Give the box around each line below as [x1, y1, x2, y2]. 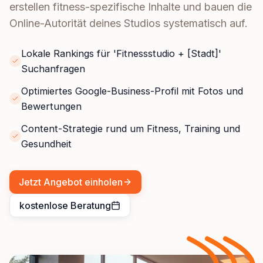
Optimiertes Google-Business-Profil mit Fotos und [21, 85, 243, 97]
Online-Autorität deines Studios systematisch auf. [9, 17, 248, 30]
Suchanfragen [21, 63, 85, 75]
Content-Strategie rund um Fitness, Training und [21, 123, 240, 135]
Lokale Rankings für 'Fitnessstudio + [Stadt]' [21, 48, 221, 60]
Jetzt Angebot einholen [19, 176, 123, 188]
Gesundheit [21, 138, 72, 150]
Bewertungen [21, 100, 82, 113]
